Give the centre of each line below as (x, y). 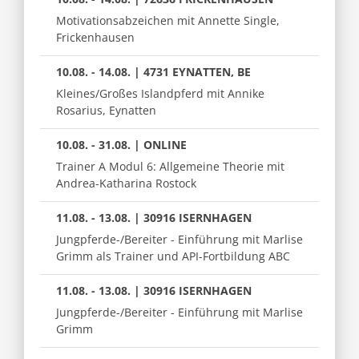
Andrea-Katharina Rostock (126, 183)
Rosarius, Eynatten (106, 110)
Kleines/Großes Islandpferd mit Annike (160, 93)
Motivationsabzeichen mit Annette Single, (168, 20)
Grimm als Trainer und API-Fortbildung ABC (173, 256)
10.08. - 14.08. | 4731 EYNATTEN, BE (153, 71)
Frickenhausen (95, 37)
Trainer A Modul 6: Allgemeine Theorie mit (170, 166)
